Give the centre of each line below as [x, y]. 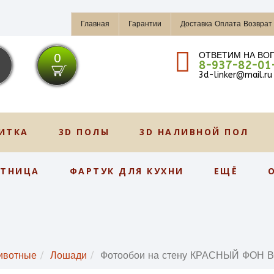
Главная [95, 24]
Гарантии [145, 24]
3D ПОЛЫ [84, 132]
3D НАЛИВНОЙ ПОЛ [194, 132]
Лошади [68, 255]
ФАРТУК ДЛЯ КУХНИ [127, 171]
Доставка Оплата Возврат [226, 24]
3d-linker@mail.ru [235, 75]
